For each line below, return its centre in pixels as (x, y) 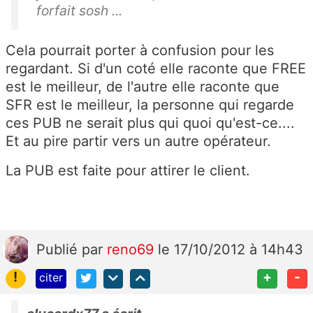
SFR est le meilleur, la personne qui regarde (150, 104)
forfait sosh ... (81, 10)
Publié (59, 249)
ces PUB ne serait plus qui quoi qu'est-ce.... (150, 123)
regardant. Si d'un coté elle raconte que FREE (156, 68)
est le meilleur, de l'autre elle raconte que (143, 86)
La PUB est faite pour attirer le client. (128, 170)
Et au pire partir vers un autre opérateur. (138, 141)
